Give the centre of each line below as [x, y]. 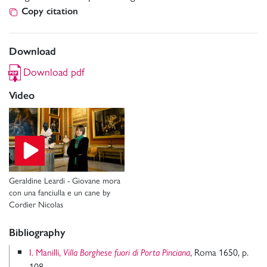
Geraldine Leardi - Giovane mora [65, 180]
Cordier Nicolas [36, 204]
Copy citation [50, 11]
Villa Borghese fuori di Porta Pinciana [127, 253]
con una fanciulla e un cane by [60, 192]
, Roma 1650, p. [219, 252]
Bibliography [37, 233]
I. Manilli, [46, 252]
